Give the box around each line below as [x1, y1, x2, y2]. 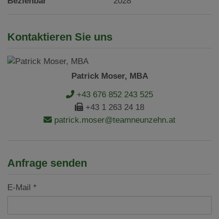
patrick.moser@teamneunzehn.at [52, 115, 175, 125]
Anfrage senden [7, 156, 87, 169]
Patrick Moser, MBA [71, 71, 148, 81]
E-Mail [7, 182, 31, 192]
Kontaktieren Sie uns [7, 30, 112, 43]
